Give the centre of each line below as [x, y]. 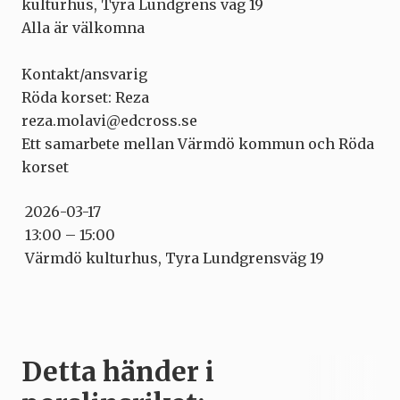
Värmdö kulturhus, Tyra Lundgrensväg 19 [173, 258]
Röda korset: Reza [85, 97]
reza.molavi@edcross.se [109, 121]
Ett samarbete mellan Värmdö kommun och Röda [198, 144]
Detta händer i [118, 371]
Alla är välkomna [83, 28]
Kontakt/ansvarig [84, 74]
